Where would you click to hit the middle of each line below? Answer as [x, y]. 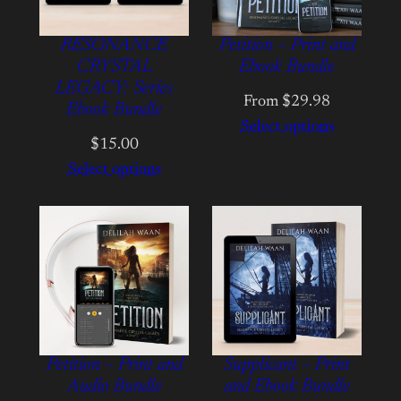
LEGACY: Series [114, 90]
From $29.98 [287, 102]
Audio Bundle [114, 388]
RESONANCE [114, 47]
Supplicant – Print [287, 366]
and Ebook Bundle [287, 388]
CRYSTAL [114, 68]
